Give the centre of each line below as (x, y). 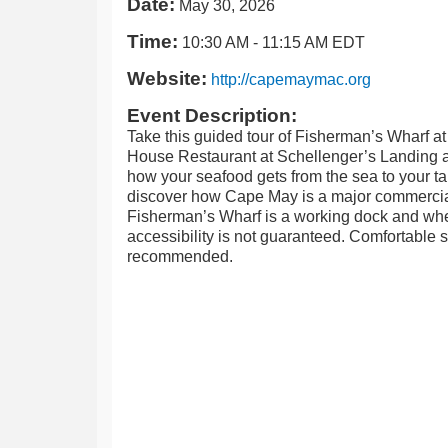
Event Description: (212, 115)
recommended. (180, 256)
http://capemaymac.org (291, 79)
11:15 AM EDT (313, 42)
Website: (167, 78)
